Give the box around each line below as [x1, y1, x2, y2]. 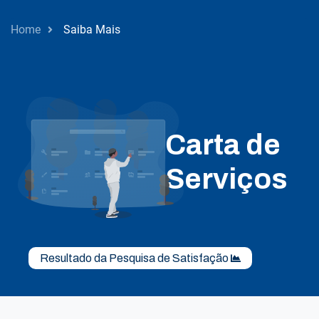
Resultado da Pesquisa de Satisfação [40, 252, 231, 264]
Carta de [165, 130, 281, 160]
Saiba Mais [63, 23, 120, 36]
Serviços [165, 164, 287, 194]
